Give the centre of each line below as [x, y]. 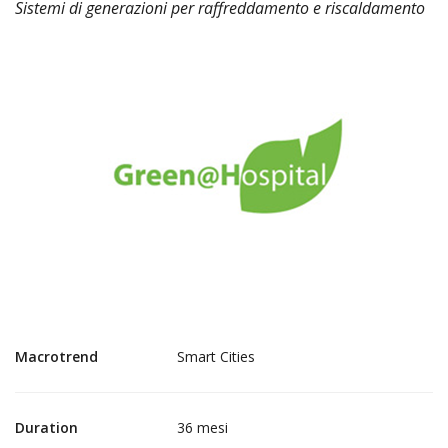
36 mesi [202, 427]
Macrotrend [56, 356]
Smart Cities [216, 356]
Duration [46, 427]
